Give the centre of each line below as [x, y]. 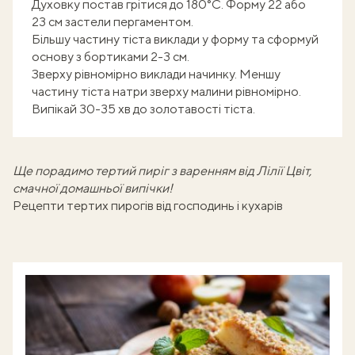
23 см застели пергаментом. [113, 22]
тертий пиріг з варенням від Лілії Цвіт [202, 171]
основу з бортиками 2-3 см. [111, 57]
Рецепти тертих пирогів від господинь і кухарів [148, 206]
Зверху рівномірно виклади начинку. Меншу [156, 74]
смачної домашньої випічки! [93, 188]
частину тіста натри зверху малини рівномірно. [166, 92]
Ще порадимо [54, 171]
